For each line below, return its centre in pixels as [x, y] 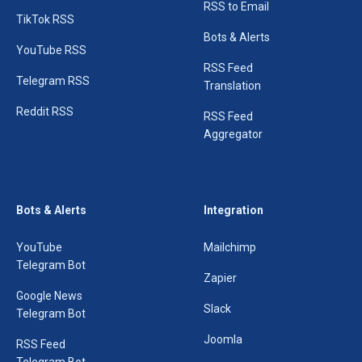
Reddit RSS [45, 112]
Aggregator [233, 134]
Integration [234, 210]
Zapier [220, 278]
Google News [49, 296]
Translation [232, 86]
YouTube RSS [51, 50]
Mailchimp [230, 247]
